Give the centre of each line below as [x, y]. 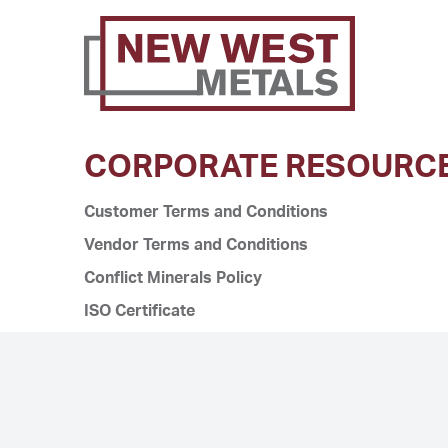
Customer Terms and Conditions [206, 212]
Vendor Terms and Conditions [196, 245]
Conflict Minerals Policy [173, 278]
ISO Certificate [139, 311]
